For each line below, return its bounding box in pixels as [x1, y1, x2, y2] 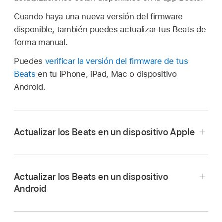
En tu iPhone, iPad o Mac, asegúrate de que [28, 204, 193, 214]
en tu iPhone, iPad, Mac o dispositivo [35, 68, 177, 79]
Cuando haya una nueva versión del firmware [14, 11, 183, 21]
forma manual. [14, 37, 68, 47]
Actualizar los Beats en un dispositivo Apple [14, 126, 195, 138]
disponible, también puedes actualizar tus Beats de [14, 24, 206, 34]
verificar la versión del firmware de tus [45, 55, 188, 66]
